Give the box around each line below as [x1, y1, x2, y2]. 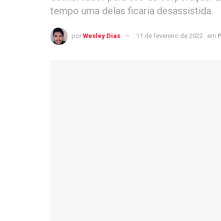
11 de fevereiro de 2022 [136, 32, 203, 39]
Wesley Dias [83, 32, 120, 39]
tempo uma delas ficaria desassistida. [50, 4, 213, 17]
